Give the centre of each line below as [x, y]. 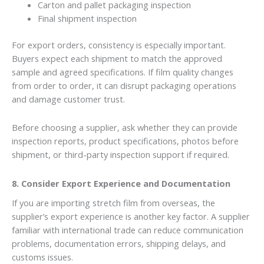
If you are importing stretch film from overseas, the [113, 203]
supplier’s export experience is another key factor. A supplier [131, 217]
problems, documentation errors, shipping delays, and [119, 244]
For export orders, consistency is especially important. [119, 44]
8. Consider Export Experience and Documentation [121, 183]
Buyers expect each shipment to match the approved [117, 58]
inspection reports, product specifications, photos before [125, 141]
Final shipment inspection [87, 19]
